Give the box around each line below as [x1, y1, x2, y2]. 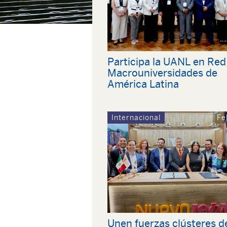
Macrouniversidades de [107, 67, 217, 79]
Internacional [111, 113, 161, 122]
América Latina [107, 78, 179, 90]
